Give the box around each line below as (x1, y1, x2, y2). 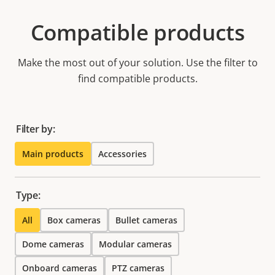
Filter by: (16, 122, 55, 136)
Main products (22, 148, 83, 160)
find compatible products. (77, 72, 198, 86)
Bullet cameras (115, 214, 177, 227)
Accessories (98, 148, 147, 160)
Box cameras (47, 214, 101, 227)
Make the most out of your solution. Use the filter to (17, 56, 258, 70)
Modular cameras (99, 238, 172, 250)
